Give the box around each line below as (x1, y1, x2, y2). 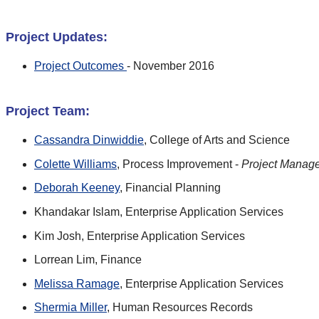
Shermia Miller (34, 301, 107, 314)
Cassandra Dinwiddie (34, 134, 144, 147)
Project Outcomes (34, 60, 127, 73)
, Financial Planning (120, 182, 221, 194)
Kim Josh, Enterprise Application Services (34, 229, 248, 242)
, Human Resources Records (107, 301, 256, 314)
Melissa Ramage (34, 277, 120, 290)
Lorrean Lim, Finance (34, 253, 142, 266)
